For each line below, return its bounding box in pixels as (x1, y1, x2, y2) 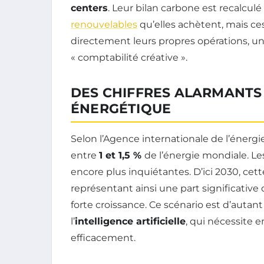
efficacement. (71, 232, 136, 243)
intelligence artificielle (75, 215, 186, 227)
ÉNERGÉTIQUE (71, 100, 171, 117)
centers (71, 2, 108, 14)
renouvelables (71, 18, 137, 30)
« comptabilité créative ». (71, 51, 187, 63)
